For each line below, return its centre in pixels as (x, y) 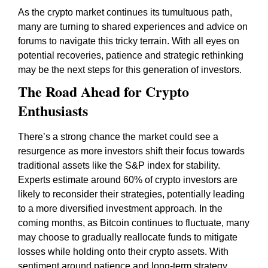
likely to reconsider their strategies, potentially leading (131, 194)
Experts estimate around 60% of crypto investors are (128, 180)
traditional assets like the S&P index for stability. (119, 165)
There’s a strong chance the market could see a (118, 137)
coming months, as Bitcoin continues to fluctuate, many (134, 223)
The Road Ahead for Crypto (103, 91)
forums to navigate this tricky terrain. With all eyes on (129, 41)
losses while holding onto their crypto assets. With (123, 252)
